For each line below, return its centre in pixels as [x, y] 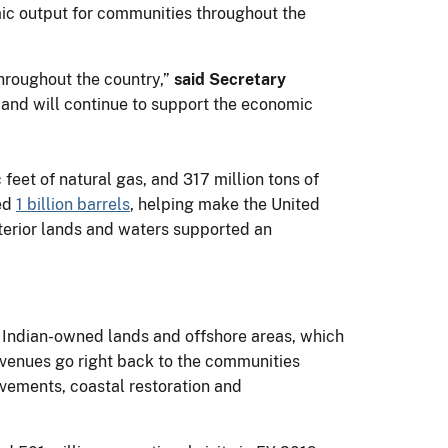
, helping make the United [225, 204]
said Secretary [230, 79]
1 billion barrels [73, 204]
